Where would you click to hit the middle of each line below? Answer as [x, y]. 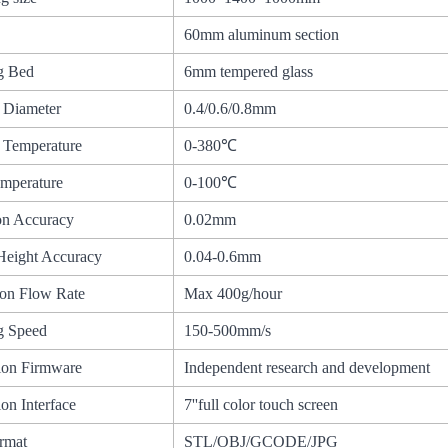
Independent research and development [307, 368]
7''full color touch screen [261, 405]
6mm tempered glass [249, 72]
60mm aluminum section [262, 35]
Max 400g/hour [233, 294]
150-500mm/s [228, 331]
